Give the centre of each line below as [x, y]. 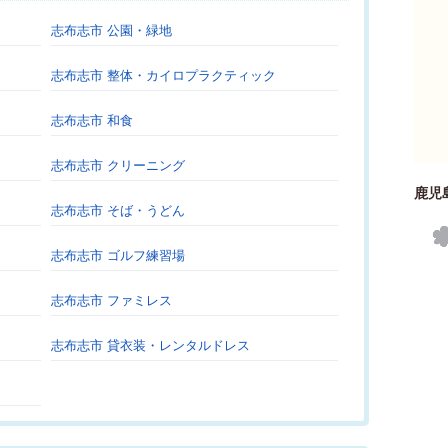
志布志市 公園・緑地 [111, 30]
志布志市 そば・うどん [118, 210]
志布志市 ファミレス [111, 300]
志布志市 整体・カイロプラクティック [163, 75]
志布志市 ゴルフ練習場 [118, 255]
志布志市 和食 [92, 120]
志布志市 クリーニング [118, 165]
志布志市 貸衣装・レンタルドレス [150, 345]
